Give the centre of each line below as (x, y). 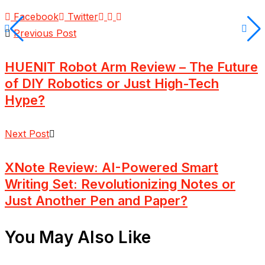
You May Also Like (78, 237)
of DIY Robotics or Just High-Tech (112, 83)
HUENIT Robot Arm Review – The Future (131, 67)
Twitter (83, 16)
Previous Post (45, 33)
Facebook (36, 16)
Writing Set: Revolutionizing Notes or (120, 184)
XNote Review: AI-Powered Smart (112, 168)
